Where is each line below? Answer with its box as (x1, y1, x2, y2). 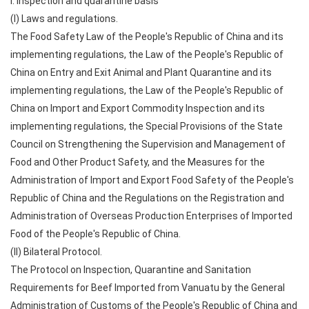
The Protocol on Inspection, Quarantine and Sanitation (10, 264, 251, 275)
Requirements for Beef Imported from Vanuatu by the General (10, 282, 285, 293)
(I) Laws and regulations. (10, 13, 118, 24)
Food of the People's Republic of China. (10, 228, 181, 239)
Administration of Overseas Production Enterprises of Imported (10, 210, 292, 221)
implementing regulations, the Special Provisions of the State (10, 121, 283, 132)
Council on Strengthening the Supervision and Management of (10, 139, 286, 150)
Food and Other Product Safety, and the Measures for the (10, 157, 265, 168)
